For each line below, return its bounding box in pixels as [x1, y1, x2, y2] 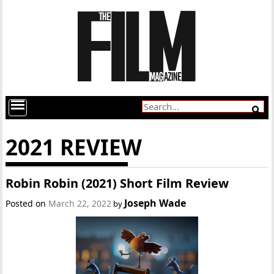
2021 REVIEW [6, 133, 143, 161]
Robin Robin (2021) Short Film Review [6, 175, 229, 191]
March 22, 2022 [48, 198, 112, 209]
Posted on [6, 198, 49, 209]
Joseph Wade [124, 196, 187, 210]
